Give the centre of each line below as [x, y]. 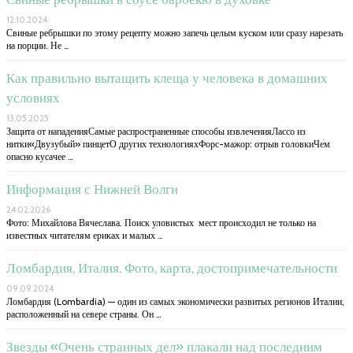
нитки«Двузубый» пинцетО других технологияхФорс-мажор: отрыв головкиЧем [168, 144]
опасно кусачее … [40, 157]
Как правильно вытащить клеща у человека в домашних [167, 78]
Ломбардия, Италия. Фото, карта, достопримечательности [172, 268]
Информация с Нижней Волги [92, 190]
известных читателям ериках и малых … [85, 236]
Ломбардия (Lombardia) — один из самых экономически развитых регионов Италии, [175, 302]
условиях [33, 98]
